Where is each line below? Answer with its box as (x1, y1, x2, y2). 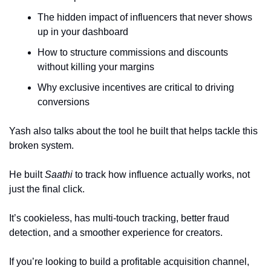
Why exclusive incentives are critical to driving (38, 82, 234, 93)
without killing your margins (38, 62, 154, 72)
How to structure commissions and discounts (38, 47, 228, 57)
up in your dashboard (38, 27, 128, 37)
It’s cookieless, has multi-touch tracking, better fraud (9, 213, 229, 223)
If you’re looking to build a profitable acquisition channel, (9, 256, 249, 267)
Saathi (45, 169, 73, 180)
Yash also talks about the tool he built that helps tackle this (9, 126, 258, 136)
